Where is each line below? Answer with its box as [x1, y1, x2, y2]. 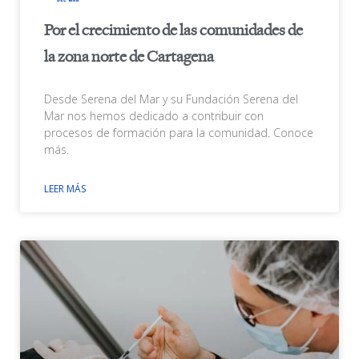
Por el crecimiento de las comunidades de [44, 22, 303, 41]
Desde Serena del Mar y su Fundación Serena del [44, 91, 298, 107]
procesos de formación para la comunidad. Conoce [44, 125, 313, 141]
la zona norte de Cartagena [44, 48, 214, 67]
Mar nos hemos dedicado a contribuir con [44, 108, 264, 124]
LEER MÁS [44, 182, 86, 196]
